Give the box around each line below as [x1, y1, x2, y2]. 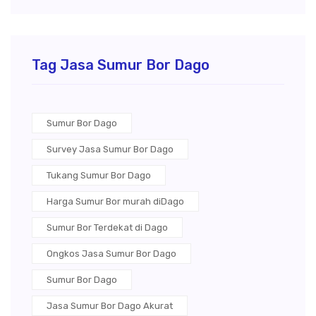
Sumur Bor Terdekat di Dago [47, 221, 168, 233]
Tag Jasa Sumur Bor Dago [32, 56, 209, 73]
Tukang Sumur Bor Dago [47, 169, 151, 181]
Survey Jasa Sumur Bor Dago [47, 143, 174, 154]
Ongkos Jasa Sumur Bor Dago [47, 248, 176, 259]
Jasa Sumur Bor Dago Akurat [47, 300, 173, 311]
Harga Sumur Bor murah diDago [47, 195, 184, 207]
